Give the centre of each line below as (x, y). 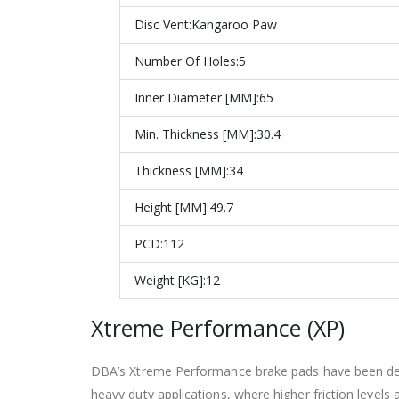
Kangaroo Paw (234, 24)
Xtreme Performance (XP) (218, 327)
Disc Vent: (163, 24)
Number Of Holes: (187, 61)
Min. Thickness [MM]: (195, 134)
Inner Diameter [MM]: (197, 97)
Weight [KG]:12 (177, 280)
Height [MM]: (172, 207)
